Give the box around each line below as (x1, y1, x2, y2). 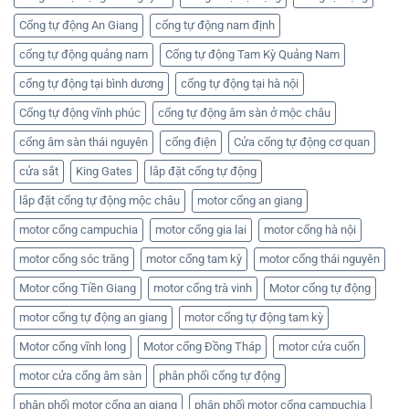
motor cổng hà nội (264, 223, 356, 237)
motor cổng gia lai (155, 223, 246, 237)
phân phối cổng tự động (159, 369, 280, 383)
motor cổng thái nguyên (259, 252, 380, 267)
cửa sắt (19, 164, 58, 179)
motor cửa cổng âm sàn (19, 369, 142, 383)
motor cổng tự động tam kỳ (184, 310, 323, 325)
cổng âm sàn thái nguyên (19, 135, 148, 150)
